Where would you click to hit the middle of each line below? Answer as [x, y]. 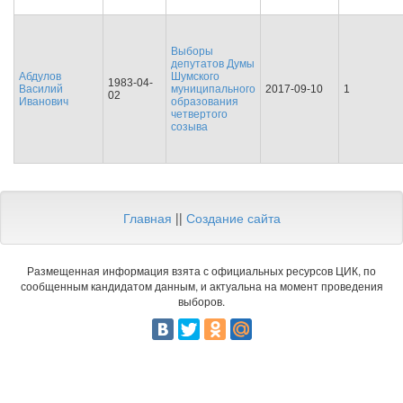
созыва [189, 127]
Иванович [44, 102]
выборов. [201, 301]
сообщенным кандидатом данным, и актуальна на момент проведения [201, 286]
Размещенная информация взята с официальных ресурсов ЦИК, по [201, 270]
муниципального [213, 89]
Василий [41, 89]
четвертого [199, 114]
